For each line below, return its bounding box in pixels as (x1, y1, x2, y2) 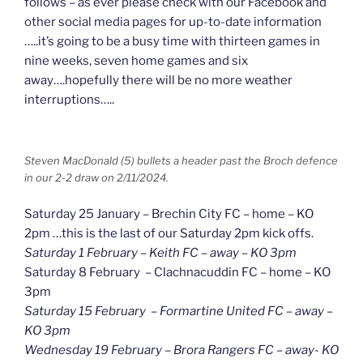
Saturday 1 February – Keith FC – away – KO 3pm (24, 246, 297, 261)
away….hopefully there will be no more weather (24, 72, 293, 88)
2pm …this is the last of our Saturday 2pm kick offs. (24, 226, 314, 241)
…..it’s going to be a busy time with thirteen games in (24, 33, 320, 49)
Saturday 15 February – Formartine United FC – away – (24, 304, 333, 319)
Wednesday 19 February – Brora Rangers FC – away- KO (24, 343, 339, 358)
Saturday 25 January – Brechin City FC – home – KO (24, 207, 314, 222)
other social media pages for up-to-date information (24, 14, 322, 29)
